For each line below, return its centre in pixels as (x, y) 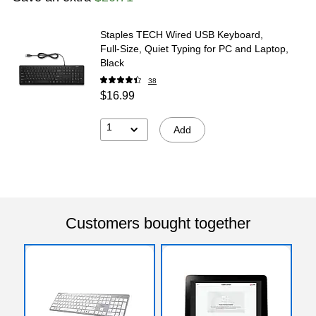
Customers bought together (158, 223)
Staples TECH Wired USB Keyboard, (182, 34)
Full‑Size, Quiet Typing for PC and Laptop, (194, 48)
